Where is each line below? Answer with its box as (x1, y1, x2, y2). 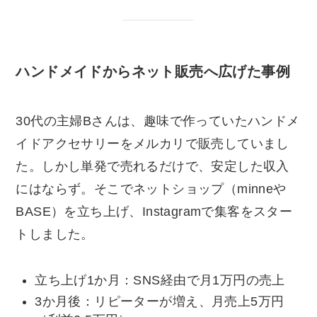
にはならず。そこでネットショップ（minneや (16, 181, 287, 196)
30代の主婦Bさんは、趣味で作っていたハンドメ (16, 113, 300, 128)
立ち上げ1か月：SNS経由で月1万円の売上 (35, 272, 285, 287)
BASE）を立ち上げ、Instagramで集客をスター (16, 204, 293, 219)
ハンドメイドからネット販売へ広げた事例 (16, 64, 291, 80)
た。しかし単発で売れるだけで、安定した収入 (16, 158, 289, 173)
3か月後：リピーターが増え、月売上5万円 (35, 294, 284, 309)
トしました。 (16, 226, 94, 241)
